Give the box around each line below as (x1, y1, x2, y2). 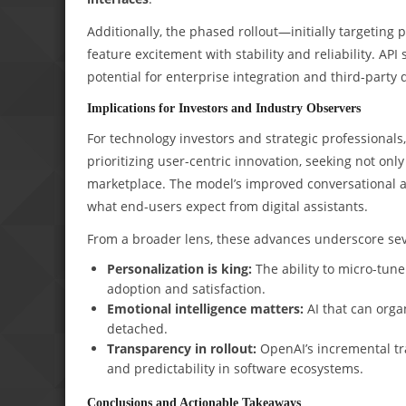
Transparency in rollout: (106, 340, 256, 358)
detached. (106, 320, 168, 338)
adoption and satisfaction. (106, 280, 266, 298)
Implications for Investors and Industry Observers (87, 100, 361, 115)
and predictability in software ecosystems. (106, 360, 363, 378)
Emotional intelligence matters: (106, 300, 304, 318)
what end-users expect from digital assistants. (87, 197, 368, 215)
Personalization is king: (106, 260, 252, 278)
